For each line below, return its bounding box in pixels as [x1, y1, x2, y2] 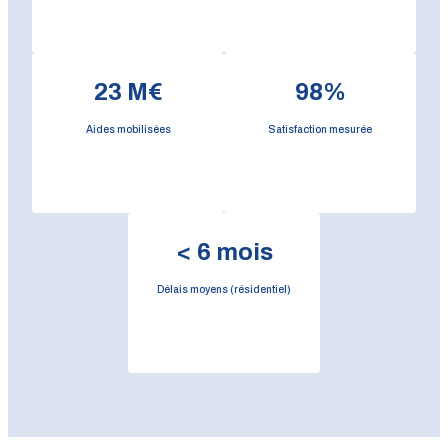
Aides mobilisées [85, 121, 171, 137]
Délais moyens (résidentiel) [157, 281, 291, 297]
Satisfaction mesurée [268, 121, 372, 137]
